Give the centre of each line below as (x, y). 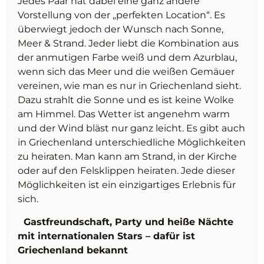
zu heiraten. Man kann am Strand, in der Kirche (127, 157)
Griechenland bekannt (73, 250)
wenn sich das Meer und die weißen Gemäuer (126, 72)
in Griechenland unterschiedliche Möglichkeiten (132, 143)
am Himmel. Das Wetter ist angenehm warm (124, 114)
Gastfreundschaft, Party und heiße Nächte (128, 222)
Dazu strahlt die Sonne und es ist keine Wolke (126, 100)
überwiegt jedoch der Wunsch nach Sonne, (121, 29)
